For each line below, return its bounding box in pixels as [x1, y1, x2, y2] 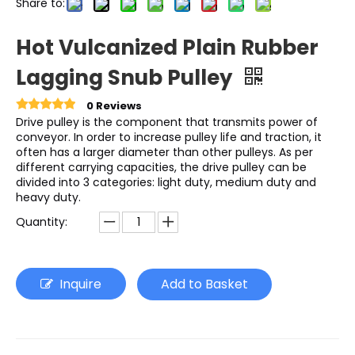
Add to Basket [161, 275, 248, 294]
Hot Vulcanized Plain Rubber [16, 33, 319, 63]
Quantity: [16, 214, 67, 231]
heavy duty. [16, 189, 81, 206]
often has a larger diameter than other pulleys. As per [16, 144, 313, 161]
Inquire [59, 275, 101, 294]
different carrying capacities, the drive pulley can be [16, 159, 307, 176]
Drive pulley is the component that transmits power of [16, 114, 318, 131]
